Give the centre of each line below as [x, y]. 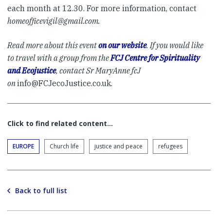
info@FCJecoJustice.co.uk [64, 83]
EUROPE [23, 146]
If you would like [177, 45]
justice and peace [118, 146]
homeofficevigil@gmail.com [53, 21]
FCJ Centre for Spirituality [155, 58]
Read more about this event [53, 45]
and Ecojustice [32, 70]
